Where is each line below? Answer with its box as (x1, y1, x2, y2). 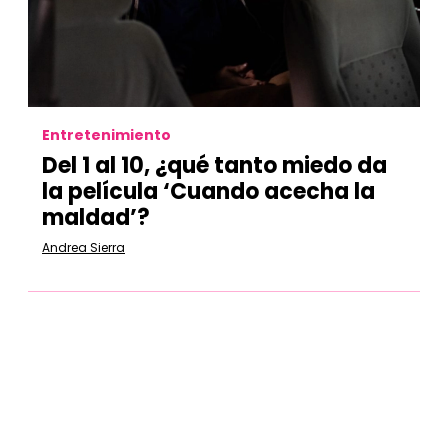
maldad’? (42, 202, 150, 233)
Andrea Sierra (42, 239, 125, 256)
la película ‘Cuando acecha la (42, 176, 375, 207)
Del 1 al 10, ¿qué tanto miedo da (42, 150, 387, 181)
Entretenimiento (42, 125, 171, 145)
